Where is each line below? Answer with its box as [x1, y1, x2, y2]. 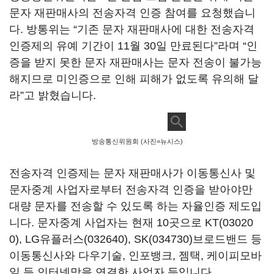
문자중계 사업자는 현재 [37, 217, 157, 229]
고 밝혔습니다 [24, 89, 93, 102]
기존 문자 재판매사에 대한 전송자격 [77, 23, 254, 35]
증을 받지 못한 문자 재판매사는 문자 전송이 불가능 [9, 56, 262, 68]
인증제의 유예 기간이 [9, 40, 117, 52]
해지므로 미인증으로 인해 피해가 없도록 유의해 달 [9, 73, 259, 85]
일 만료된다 [156, 40, 214, 52]
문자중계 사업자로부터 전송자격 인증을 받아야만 [9, 183, 253, 196]
